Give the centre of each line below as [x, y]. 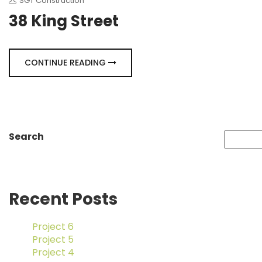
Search [26, 136]
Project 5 [53, 239]
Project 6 [53, 226]
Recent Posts [63, 199]
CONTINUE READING [66, 62]
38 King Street [64, 21]
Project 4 [53, 252]
